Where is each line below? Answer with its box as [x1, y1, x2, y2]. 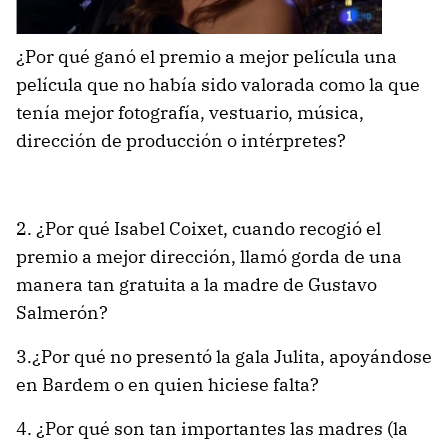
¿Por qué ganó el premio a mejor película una [16, 44, 397, 68]
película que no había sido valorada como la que [16, 72, 420, 96]
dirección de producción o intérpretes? [16, 128, 346, 152]
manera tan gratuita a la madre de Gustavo [16, 272, 377, 296]
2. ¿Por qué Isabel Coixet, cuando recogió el [16, 216, 381, 240]
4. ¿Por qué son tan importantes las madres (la [16, 416, 408, 440]
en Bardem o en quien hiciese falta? [16, 372, 319, 396]
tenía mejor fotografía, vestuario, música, [16, 100, 364, 124]
